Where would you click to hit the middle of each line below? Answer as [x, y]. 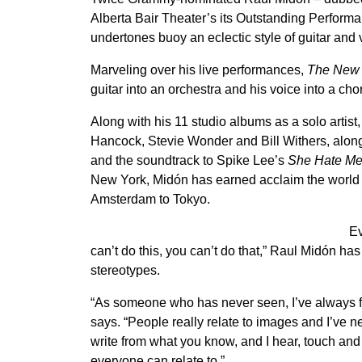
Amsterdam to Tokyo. [150, 199]
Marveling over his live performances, [199, 70]
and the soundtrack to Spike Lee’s [189, 160]
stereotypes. [125, 270]
